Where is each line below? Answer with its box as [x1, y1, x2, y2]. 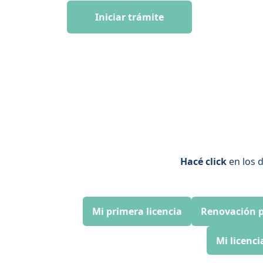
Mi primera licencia [92, 205, 182, 218]
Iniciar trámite [95, 10, 164, 23]
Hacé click [180, 155, 227, 168]
